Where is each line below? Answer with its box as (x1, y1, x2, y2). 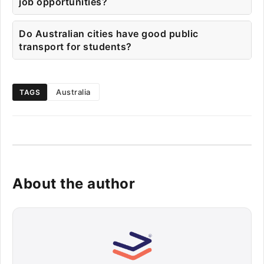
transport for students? (19, 41, 132, 52)
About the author (12, 175, 135, 192)
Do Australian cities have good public (19, 28, 199, 39)
